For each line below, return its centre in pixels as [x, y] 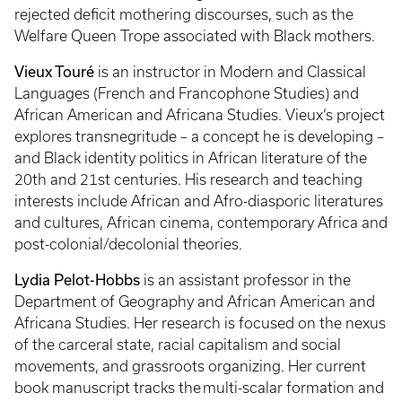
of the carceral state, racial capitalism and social [178, 345]
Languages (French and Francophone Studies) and [187, 93]
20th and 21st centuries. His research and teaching [188, 179]
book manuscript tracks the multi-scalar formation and [199, 388]
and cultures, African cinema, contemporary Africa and [201, 223]
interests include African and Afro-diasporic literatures [199, 201]
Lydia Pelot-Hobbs [79, 280]
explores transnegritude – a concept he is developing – [199, 136]
